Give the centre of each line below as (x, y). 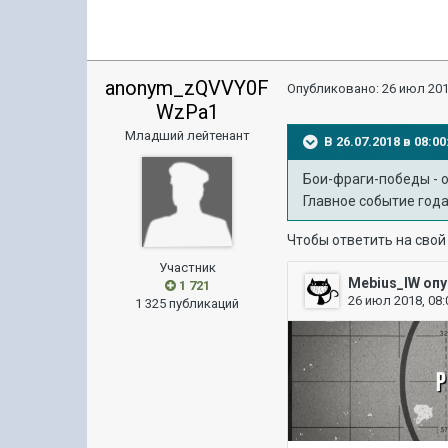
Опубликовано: (335, 88)
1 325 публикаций (187, 303)
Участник (187, 267)
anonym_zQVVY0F (187, 88)
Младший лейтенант (187, 135)
